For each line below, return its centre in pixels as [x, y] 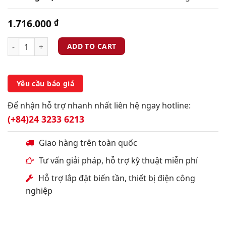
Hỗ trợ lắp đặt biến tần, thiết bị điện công [117, 178]
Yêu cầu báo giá [45, 83]
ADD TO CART [92, 46]
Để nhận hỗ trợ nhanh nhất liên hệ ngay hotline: [99, 105]
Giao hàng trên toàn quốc [88, 143]
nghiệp [39, 190]
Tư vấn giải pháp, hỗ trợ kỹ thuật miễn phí [118, 160]
